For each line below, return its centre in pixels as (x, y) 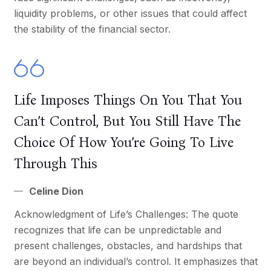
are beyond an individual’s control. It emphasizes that (135, 261)
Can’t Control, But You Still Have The (127, 121)
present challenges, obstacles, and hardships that (128, 245)
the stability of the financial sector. (92, 29)
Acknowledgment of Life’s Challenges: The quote (126, 214)
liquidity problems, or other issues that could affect (130, 13)
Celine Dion (56, 191)
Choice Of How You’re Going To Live (123, 142)
